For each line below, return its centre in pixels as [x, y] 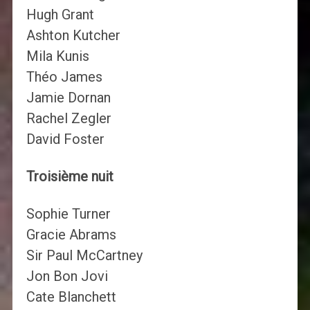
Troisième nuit [70, 177]
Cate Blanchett [71, 297]
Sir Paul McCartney [84, 256]
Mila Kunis [57, 56]
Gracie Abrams [71, 235]
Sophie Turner [68, 214]
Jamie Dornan [68, 98]
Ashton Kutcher [73, 36]
